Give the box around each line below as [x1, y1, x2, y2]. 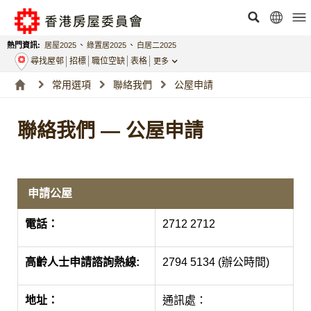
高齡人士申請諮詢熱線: [25, 255, 140, 268]
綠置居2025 [87, 41, 126, 49]
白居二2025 [137, 41, 176, 49]
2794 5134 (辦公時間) [162, 255, 269, 268]
